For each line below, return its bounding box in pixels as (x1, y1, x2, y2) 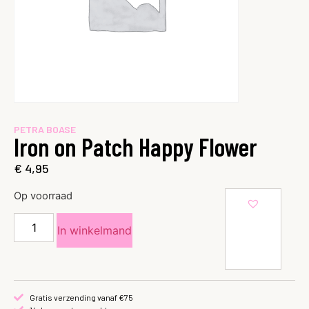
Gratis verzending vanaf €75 (29, 292, 133, 303)
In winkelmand (57, 223, 132, 238)
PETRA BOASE (14, 123, 76, 136)
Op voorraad (14, 189, 72, 202)
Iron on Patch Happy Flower (14, 132, 257, 162)
